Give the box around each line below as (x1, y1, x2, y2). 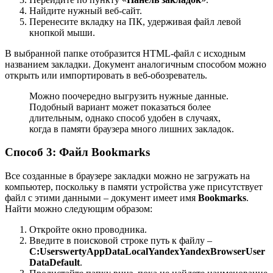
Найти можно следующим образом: (5, 204, 152, 214)
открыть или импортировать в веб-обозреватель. (5, 69, 207, 80)
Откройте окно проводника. (29, 224, 147, 235)
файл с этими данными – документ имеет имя (5, 193, 198, 204)
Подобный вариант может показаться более (29, 101, 211, 112)
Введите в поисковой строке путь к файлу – (29, 235, 212, 246)
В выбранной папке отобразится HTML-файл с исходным (5, 48, 246, 58)
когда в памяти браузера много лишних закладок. (29, 123, 234, 134)
